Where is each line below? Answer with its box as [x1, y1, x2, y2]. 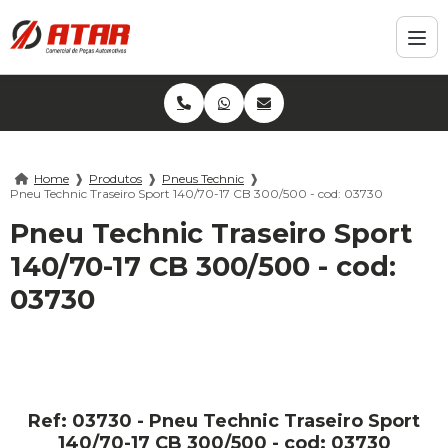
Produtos [89, 171, 142, 187]
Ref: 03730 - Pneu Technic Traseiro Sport [28, 410, 420, 433]
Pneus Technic [162, 171, 244, 187]
